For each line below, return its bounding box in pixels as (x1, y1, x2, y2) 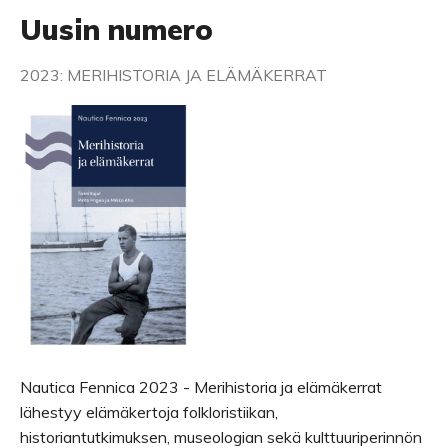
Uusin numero (20, 12, 213, 47)
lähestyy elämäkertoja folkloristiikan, (20, 402, 278, 422)
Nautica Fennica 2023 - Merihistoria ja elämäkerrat (20, 377, 382, 397)
